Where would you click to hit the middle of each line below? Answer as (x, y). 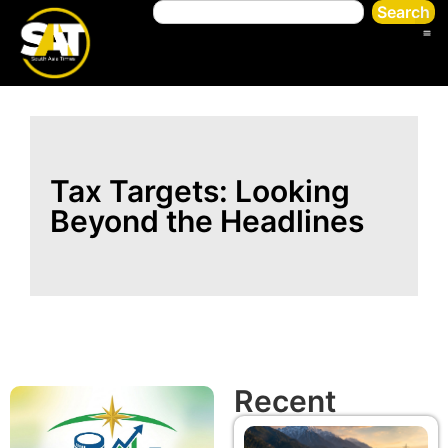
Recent (285, 400)
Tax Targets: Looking (200, 190)
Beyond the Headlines (207, 220)
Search (403, 12)
